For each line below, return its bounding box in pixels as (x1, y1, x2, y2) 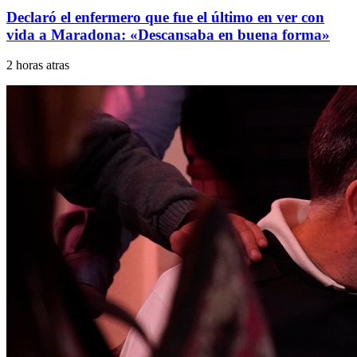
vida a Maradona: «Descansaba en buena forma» (6, 25, 330, 43)
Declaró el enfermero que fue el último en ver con (6, 8, 324, 25)
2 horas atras (6, 58, 69, 73)
